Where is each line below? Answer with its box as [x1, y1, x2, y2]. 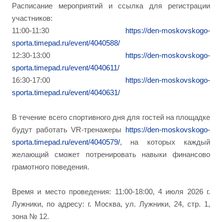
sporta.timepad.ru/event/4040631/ [12, 88, 120, 97]
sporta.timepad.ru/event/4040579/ [12, 138, 120, 146]
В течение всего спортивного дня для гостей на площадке [12, 113, 210, 121]
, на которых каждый [120, 138, 210, 146]
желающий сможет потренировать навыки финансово [12, 150, 210, 159]
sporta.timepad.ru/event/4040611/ [12, 63, 119, 72]
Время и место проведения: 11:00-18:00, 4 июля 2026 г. [12, 187, 210, 196]
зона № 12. [12, 212, 49, 221]
